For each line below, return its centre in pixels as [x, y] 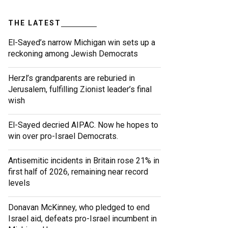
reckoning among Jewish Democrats [73, 54]
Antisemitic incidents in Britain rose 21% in [84, 161]
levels [19, 183]
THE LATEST [35, 23]
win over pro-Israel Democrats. [63, 136]
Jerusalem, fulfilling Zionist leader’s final [80, 90]
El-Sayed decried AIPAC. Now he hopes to [83, 125]
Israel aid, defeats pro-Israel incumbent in [82, 219]
